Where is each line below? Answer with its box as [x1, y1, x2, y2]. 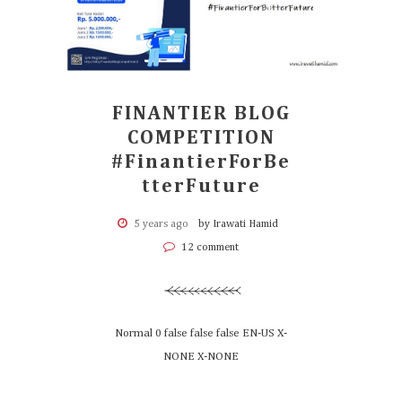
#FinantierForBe [111, 153, 291, 172]
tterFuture [141, 177, 261, 197]
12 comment [179, 242, 239, 253]
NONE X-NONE [163, 351, 239, 363]
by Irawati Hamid [197, 219, 278, 230]
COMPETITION [127, 128, 275, 148]
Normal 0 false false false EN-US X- [115, 328, 287, 339]
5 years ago [133, 219, 188, 230]
